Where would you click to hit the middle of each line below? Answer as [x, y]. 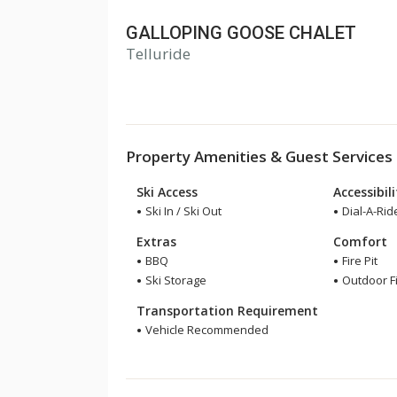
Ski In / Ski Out [182, 211]
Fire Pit [359, 261]
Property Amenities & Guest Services [259, 156]
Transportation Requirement [227, 311]
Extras [156, 241]
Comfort [361, 241]
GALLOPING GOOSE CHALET [241, 33]
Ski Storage [174, 280]
